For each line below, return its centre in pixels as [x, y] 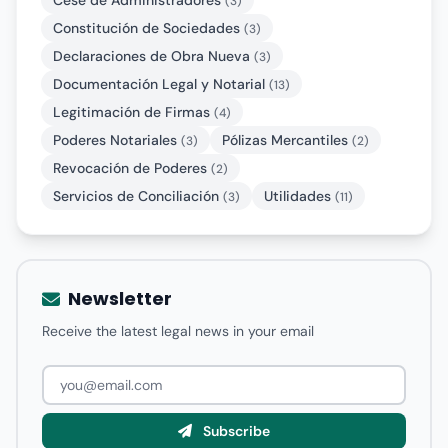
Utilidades [299, 196]
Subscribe [236, 431]
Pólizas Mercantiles [287, 140]
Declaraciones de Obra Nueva [153, 56]
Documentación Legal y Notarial [161, 84]
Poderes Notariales [117, 140]
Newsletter [120, 298]
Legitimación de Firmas [133, 112]
